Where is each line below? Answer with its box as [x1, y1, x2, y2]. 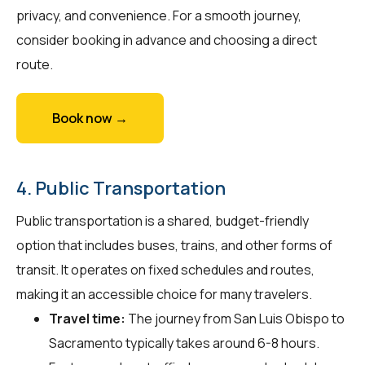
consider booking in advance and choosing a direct [16, 30, 317, 49]
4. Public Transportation [16, 175, 226, 200]
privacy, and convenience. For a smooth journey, [16, 6, 301, 24]
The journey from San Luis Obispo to [125, 309, 345, 328]
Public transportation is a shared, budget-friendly [16, 211, 309, 230]
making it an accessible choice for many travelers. [16, 284, 312, 303]
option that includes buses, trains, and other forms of [16, 235, 332, 254]
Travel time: [49, 309, 125, 328]
